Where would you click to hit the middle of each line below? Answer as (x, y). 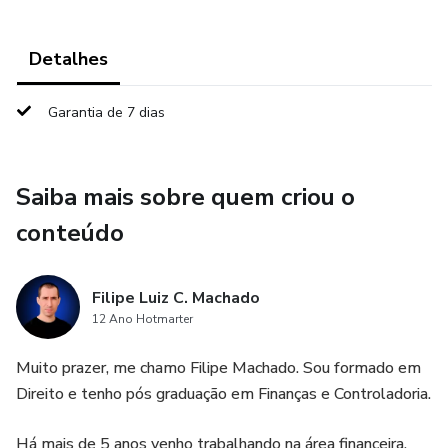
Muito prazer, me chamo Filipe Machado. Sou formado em (218, 368)
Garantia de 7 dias (106, 112)
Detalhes (68, 59)
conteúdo (70, 233)
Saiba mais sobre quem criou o (185, 197)
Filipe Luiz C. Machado (176, 298)
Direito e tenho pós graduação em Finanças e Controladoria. (223, 394)
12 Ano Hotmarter (142, 319)
